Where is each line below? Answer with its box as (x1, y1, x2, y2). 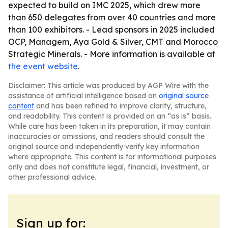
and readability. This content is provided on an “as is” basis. (8, 111, 211, 121)
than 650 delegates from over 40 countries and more (8, 12, 216, 22)
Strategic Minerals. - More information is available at (8, 49, 215, 59)
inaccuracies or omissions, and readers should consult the (8, 132, 205, 141)
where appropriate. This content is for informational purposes (8, 152, 216, 161)
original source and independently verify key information (8, 142, 199, 151)
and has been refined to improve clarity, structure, (34, 101, 207, 110)
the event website (8, 61, 78, 71)
